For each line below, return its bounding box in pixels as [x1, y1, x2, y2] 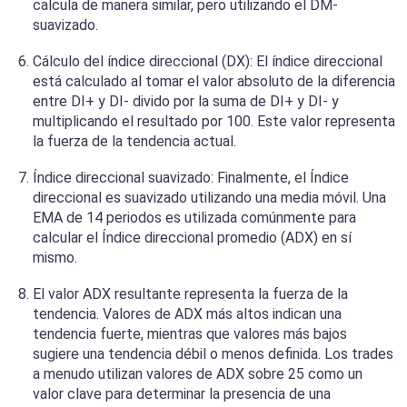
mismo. [33, 249, 77, 267]
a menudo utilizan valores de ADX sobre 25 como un [33, 365, 362, 383]
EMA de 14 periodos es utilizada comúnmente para [33, 209, 356, 227]
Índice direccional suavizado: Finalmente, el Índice [33, 169, 349, 187]
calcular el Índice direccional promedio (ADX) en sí [33, 229, 352, 247]
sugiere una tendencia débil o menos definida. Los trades [33, 345, 393, 363]
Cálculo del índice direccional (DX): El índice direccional [33, 53, 382, 71]
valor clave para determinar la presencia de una [33, 385, 331, 403]
